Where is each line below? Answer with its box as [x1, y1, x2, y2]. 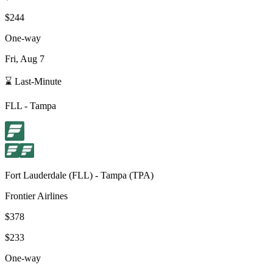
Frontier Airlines [5, 190, 68, 201]
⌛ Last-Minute [5, 76, 62, 87]
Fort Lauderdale [5, 169, 66, 180]
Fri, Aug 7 [5, 53, 44, 64]
